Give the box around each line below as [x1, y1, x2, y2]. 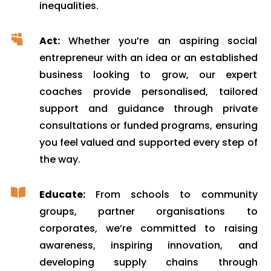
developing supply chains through [39, 255, 258, 270]
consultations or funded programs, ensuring [39, 119, 258, 133]
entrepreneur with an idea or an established [39, 51, 258, 65]
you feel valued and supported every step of [39, 135, 258, 150]
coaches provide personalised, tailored [39, 85, 258, 99]
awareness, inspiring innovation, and [39, 238, 258, 253]
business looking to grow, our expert [39, 68, 258, 82]
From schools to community [85, 188, 258, 202]
